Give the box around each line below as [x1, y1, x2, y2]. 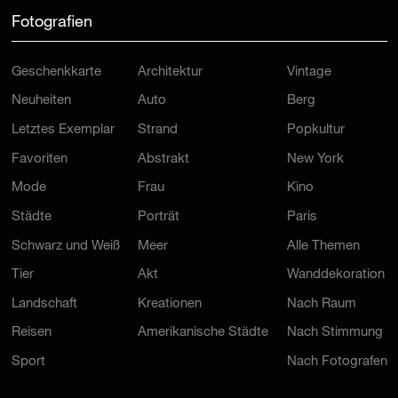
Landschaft [11, 297, 77, 311]
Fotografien [11, 14, 92, 31]
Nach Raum [286, 297, 356, 311]
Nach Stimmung [286, 326, 383, 340]
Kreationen [138, 297, 202, 311]
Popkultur [286, 123, 345, 138]
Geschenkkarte [11, 65, 101, 79]
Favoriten [11, 152, 68, 166]
